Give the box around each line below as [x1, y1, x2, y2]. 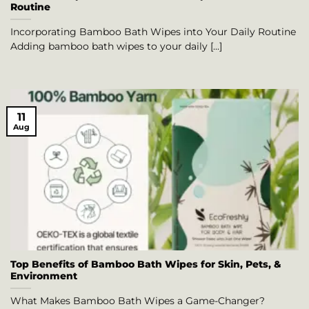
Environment [10, 270, 77, 281]
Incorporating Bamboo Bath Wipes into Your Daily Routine [10, 26, 296, 38]
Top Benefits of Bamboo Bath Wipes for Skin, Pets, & [10, 258, 281, 270]
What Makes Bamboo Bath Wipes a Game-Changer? [10, 295, 265, 306]
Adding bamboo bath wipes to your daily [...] [10, 41, 222, 52]
